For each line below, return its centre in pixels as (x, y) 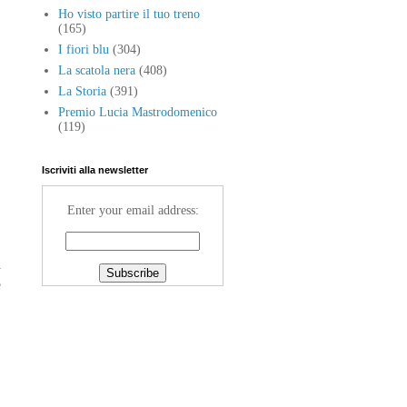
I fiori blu (83, 49)
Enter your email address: (133, 211)
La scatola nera (96, 70)
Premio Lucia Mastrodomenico (137, 112)
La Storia (82, 91)
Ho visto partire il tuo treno (129, 14)
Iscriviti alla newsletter (95, 170)
